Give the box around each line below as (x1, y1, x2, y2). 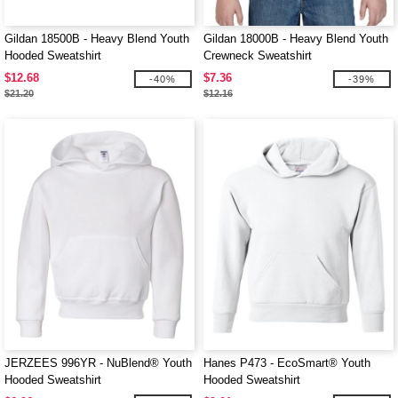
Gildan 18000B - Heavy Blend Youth (203, 32, 388, 45)
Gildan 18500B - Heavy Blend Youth (4, 32, 189, 45)
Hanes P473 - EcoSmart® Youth (203, 356, 370, 370)
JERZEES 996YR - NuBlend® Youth (4, 356, 192, 370)
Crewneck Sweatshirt (203, 49, 312, 62)
